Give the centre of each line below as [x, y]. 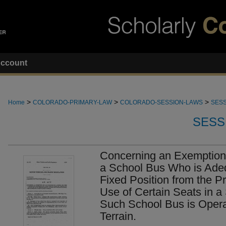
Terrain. [118, 216]
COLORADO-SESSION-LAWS [161, 102]
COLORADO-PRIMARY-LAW [72, 102]
